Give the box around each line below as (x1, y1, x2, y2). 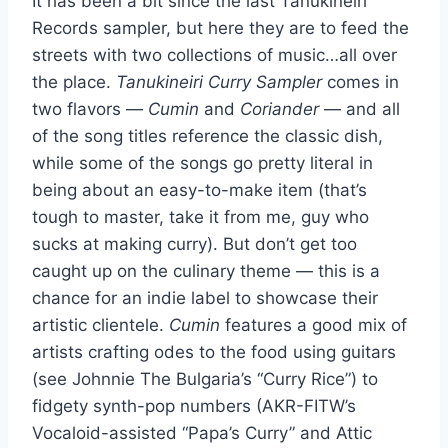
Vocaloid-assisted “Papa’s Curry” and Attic (32, 422, 372, 443)
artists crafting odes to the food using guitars (32, 341, 396, 362)
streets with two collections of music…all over (32, 44, 397, 65)
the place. (32, 71, 116, 92)
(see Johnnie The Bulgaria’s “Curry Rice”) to (32, 368, 378, 389)
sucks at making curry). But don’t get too (32, 233, 357, 254)
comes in (322, 71, 399, 92)
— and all (319, 98, 400, 119)
